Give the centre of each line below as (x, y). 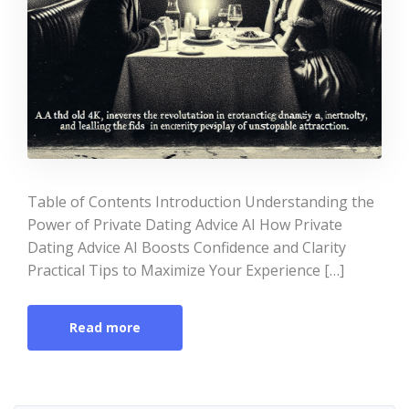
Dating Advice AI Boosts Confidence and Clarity (187, 247)
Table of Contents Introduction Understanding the (201, 202)
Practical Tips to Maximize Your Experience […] (186, 270)
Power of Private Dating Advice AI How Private (185, 225)
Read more (105, 327)
